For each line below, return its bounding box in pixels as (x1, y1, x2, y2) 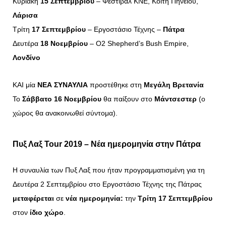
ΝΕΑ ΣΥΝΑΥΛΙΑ (37, 81, 88, 89)
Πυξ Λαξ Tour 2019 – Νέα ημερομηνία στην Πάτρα (13, 140, 201, 149)
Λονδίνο (13, 53, 40, 62)
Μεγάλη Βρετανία (144, 81, 204, 89)
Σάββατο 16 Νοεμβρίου (22, 95, 101, 103)
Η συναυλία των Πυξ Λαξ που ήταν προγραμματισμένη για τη (13, 166, 205, 175)
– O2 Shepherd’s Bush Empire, (88, 39, 189, 48)
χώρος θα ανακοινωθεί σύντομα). (13, 109, 118, 118)
